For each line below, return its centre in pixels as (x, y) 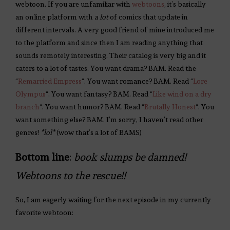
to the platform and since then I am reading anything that (109, 43)
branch (27, 107)
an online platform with (55, 17)
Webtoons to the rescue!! (71, 176)
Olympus (31, 94)
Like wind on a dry (182, 94)
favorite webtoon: (44, 213)
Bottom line (42, 157)
